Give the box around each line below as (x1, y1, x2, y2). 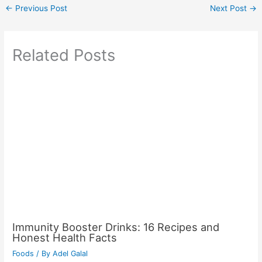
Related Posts (12, 45, 116, 65)
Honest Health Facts (12, 230, 118, 244)
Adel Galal (53, 249, 88, 258)
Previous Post (13, 4, 68, 13)
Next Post (209, 4, 249, 13)
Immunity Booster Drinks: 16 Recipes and (12, 220, 220, 233)
